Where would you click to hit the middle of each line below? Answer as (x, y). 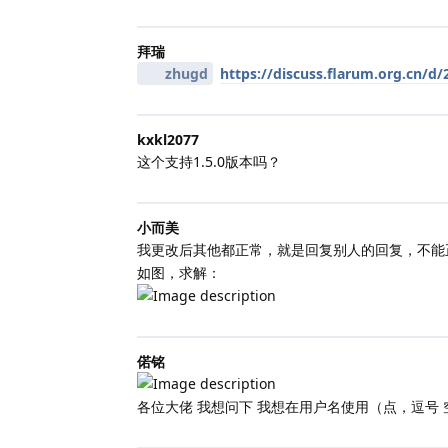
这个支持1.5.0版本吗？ (209, 161)
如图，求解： (179, 272)
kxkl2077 (168, 139)
